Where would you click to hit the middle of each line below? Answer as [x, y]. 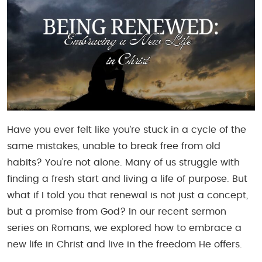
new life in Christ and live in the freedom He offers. [125, 244]
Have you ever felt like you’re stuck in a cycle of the [127, 130]
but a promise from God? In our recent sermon [117, 211]
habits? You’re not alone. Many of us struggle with [123, 162]
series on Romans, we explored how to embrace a [124, 228]
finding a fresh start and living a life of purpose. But [127, 179]
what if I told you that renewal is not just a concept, [127, 195]
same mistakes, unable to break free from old [114, 146]
